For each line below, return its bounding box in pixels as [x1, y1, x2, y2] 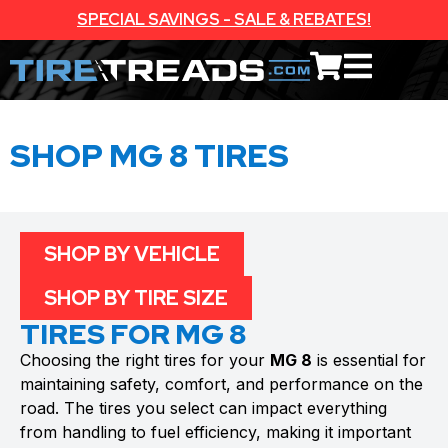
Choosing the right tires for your [20, 350, 270, 370]
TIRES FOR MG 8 [20, 315, 246, 353]
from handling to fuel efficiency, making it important [20, 422, 411, 442]
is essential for [312, 350, 426, 370]
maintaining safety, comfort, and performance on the [20, 374, 423, 394]
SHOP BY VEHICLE [44, 241, 220, 267]
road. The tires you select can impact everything [20, 398, 387, 418]
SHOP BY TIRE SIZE [44, 285, 228, 311]
